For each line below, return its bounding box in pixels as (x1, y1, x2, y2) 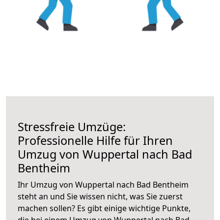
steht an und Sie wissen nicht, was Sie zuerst (18, 191, 183, 202)
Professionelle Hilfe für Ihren (18, 132, 173, 148)
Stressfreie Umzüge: (18, 118, 126, 135)
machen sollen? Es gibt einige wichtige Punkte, (18, 202, 191, 214)
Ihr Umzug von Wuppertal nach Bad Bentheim (18, 179, 189, 190)
